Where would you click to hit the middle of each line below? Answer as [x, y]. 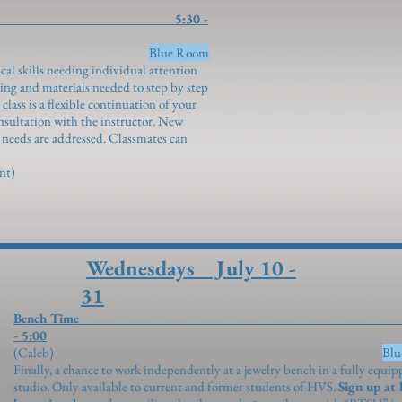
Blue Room [179, 52]
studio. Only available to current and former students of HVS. [176, 386]
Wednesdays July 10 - [191, 268]
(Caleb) [198, 352]
